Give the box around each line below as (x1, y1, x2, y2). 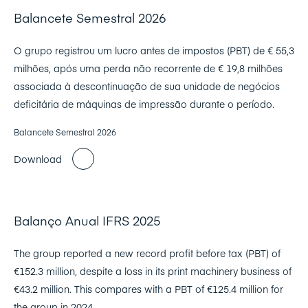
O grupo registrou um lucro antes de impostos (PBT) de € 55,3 (14, 43, 294, 58)
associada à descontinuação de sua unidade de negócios (14, 79, 280, 93)
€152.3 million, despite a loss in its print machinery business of (14, 264, 291, 278)
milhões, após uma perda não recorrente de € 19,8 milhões (14, 61, 283, 76)
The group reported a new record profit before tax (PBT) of (14, 246, 280, 261)
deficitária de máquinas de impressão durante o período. (14, 97, 274, 111)
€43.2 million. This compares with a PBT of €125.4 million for (14, 282, 283, 296)
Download (14, 152, 62, 166)
